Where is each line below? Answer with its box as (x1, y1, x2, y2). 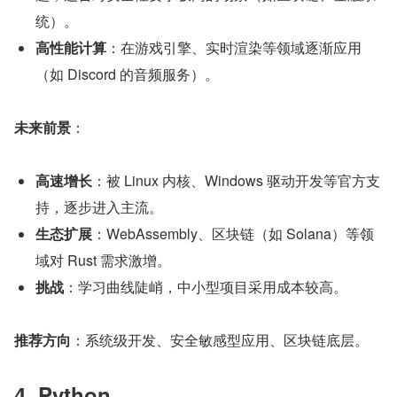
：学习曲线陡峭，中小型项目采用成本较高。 (64, 276, 347, 298)
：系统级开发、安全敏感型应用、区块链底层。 (71, 330, 369, 351)
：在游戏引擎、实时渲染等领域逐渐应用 (106, 37, 362, 58)
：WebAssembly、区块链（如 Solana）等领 (92, 223, 374, 245)
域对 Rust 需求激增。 (35, 250, 171, 271)
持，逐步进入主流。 (35, 197, 163, 218)
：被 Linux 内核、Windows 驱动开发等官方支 (92, 170, 380, 191)
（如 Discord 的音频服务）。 (35, 64, 219, 85)
